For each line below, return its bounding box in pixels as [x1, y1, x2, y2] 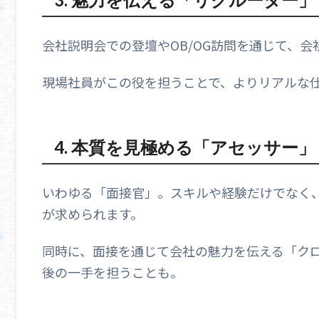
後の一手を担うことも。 [42, 262, 183, 281]
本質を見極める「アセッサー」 [70, 137, 315, 158]
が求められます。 [42, 204, 143, 224]
